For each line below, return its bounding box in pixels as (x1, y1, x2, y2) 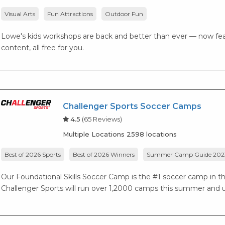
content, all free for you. (1, 43, 84, 52)
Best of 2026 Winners (73, 151, 135, 159)
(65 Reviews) (82, 115, 123, 123)
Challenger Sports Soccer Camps (63, 101, 202, 111)
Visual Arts (5, 10, 36, 18)
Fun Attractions (47, 10, 93, 18)
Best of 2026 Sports (5, 151, 61, 159)
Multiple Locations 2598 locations (63, 130, 177, 138)
